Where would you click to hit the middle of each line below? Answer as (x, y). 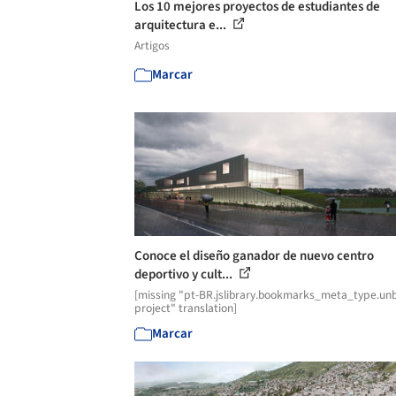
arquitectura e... (182, 25)
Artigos (152, 46)
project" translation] (186, 308)
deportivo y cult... (185, 274)
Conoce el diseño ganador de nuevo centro (254, 256)
